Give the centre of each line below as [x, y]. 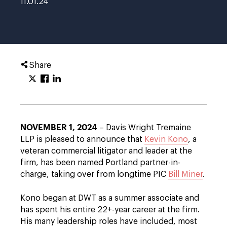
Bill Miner [185, 174]
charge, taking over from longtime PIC [94, 174]
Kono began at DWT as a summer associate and [110, 198]
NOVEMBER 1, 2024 [59, 127]
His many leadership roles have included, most [109, 221]
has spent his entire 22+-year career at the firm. [110, 210]
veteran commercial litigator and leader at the [106, 151]
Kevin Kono [166, 139]
